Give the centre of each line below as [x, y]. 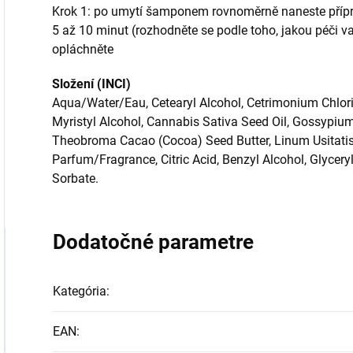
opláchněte [83, 49]
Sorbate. [75, 178]
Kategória [80, 291]
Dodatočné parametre [153, 242]
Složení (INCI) [91, 84]
